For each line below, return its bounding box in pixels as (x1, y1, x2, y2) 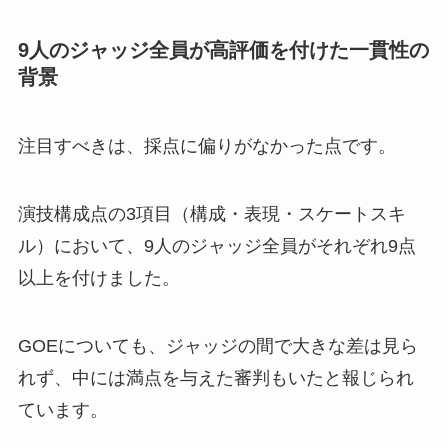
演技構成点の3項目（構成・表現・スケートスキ (17, 204, 406, 225)
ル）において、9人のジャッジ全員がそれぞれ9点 (17, 236, 416, 257)
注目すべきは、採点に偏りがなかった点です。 (17, 136, 396, 157)
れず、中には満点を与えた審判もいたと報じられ (17, 368, 414, 389)
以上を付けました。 (17, 268, 180, 289)
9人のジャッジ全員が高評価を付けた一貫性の (17, 38, 429, 61)
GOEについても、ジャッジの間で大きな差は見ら (17, 336, 418, 357)
